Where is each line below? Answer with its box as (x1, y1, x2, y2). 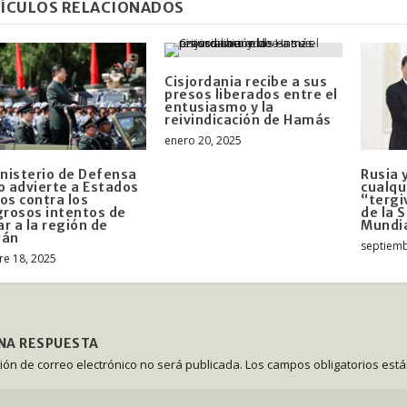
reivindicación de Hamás (164, 112, 332, 129)
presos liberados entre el (164, 86, 338, 104)
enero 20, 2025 (164, 133, 243, 149)
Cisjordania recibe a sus (164, 74, 328, 91)
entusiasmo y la (164, 99, 274, 116)
